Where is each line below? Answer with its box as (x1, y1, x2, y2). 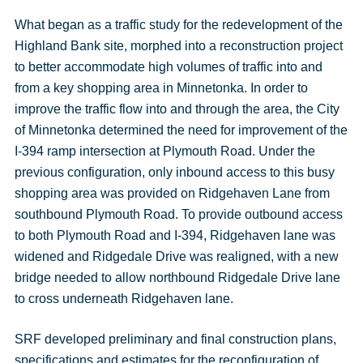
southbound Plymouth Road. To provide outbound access (14, 207, 343, 221)
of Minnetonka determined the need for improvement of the (14, 123, 348, 137)
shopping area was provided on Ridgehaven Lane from (14, 186, 330, 200)
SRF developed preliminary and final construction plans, (14, 332, 336, 346)
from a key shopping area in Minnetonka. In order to (14, 81, 308, 95)
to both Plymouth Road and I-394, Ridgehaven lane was (14, 228, 335, 242)
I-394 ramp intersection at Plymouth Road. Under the (14, 144, 315, 158)
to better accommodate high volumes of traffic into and (14, 60, 322, 74)
